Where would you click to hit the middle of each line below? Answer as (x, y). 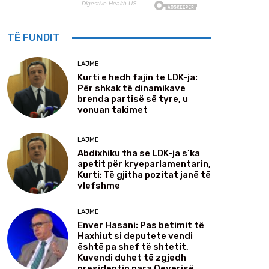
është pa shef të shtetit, (133, 247)
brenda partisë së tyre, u (133, 99)
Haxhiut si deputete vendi (135, 236)
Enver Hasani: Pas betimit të (141, 225)
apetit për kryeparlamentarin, (144, 164)
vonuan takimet (113, 110)
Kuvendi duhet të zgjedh (132, 258)
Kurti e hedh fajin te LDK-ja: (138, 77)
